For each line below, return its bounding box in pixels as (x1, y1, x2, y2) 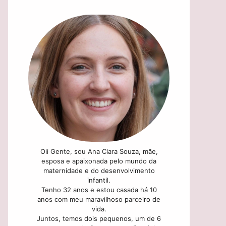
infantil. (87, 176, 110, 184)
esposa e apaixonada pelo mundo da (41, 156, 156, 165)
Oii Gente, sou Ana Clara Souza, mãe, (40, 147, 158, 155)
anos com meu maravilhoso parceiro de (37, 195, 160, 203)
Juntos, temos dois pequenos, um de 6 (37, 214, 161, 222)
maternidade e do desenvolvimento (43, 166, 155, 175)
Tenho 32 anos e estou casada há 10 (41, 185, 157, 194)
